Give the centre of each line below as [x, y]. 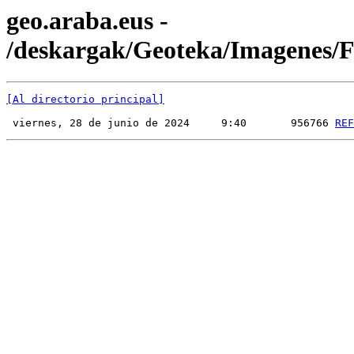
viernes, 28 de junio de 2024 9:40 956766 [171, 123]
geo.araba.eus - [87, 21]
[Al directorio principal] [85, 100]
